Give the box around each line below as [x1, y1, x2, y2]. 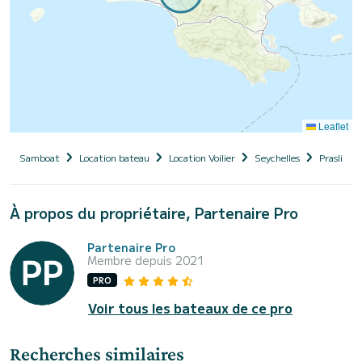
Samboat [19, 150, 60, 164]
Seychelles [255, 150, 300, 164]
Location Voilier [169, 150, 235, 164]
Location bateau [79, 150, 149, 164]
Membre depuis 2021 [87, 252, 204, 268]
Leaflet [316, 119, 348, 133]
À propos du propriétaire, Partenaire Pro [10, 202, 298, 223]
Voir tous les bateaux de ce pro [88, 298, 293, 318]
